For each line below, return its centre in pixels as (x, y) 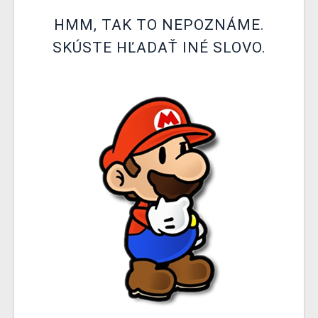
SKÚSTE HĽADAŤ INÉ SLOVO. (159, 48)
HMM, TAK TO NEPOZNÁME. (159, 25)
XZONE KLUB (53, 17)
